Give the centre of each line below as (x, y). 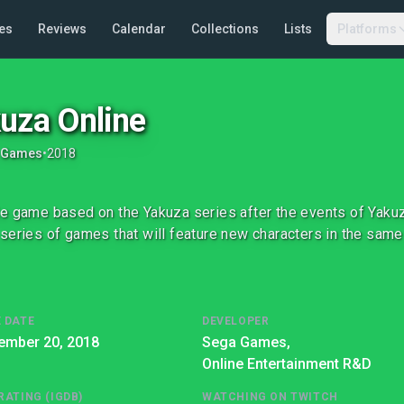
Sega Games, (246, 342)
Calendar (138, 29)
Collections (225, 29)
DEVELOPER (236, 321)
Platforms (367, 29)
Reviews (62, 29)
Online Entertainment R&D (287, 364)
